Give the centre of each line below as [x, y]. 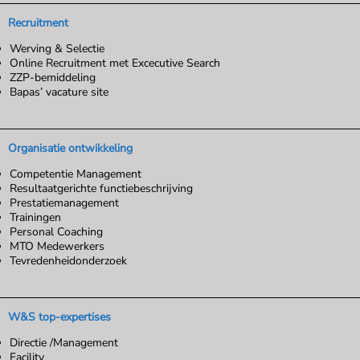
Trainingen [35, 218]
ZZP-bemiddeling [53, 78]
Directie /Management [64, 343]
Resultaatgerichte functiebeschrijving [101, 189]
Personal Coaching [56, 232]
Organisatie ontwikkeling [70, 149]
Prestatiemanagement [64, 203]
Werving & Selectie [57, 49]
